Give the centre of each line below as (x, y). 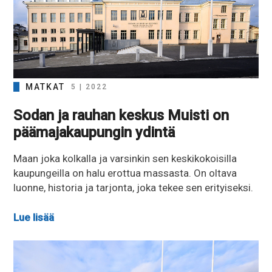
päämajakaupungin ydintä (94, 132)
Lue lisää (34, 218)
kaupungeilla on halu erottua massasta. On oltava (125, 173)
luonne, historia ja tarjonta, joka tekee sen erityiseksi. (134, 187)
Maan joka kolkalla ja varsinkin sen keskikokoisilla (125, 158)
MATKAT (46, 87)
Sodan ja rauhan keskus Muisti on (121, 115)
